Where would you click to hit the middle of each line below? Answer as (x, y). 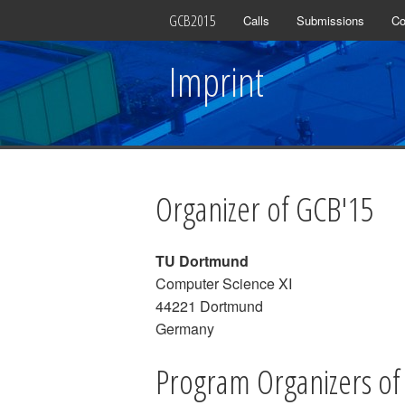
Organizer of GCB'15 (265, 208)
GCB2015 (193, 20)
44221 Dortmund (209, 306)
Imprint (217, 81)
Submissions (330, 20)
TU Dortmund (202, 261)
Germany (185, 329)
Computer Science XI (224, 283)
